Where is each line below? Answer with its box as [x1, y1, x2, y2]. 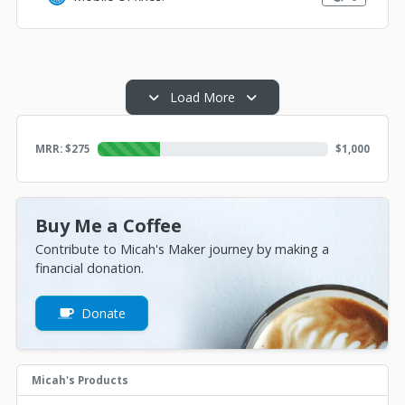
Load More [166, 89, 239, 107]
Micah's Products [32, 373, 128, 388]
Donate [78, 305, 126, 323]
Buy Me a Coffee [35, 213, 182, 239]
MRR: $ [35, 142, 71, 156]
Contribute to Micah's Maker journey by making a [35, 240, 329, 259]
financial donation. [35, 259, 144, 278]
